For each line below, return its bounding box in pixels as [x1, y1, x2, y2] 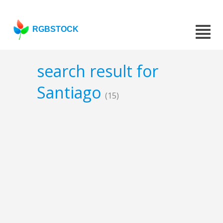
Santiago [37, 82, 105, 104]
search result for [37, 60, 158, 82]
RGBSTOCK [32, 25, 79, 33]
